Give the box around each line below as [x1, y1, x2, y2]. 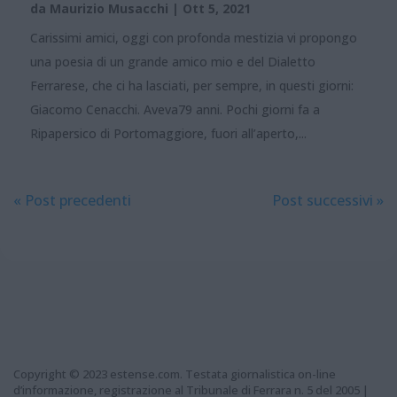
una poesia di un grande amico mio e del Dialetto [30, 52, 315, 70]
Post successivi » [272, 190, 384, 210]
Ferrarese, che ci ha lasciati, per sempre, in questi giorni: [30, 76, 354, 94]
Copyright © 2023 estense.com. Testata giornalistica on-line [13, 365, 336, 382]
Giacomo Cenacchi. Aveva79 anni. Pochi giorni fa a [30, 100, 320, 118]
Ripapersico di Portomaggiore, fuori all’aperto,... [30, 124, 307, 142]
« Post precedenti [13, 190, 131, 210]
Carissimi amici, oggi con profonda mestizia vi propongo [30, 28, 357, 46]
